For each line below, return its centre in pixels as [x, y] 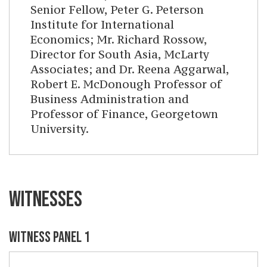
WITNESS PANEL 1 [49, 238]
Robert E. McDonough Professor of [126, 84]
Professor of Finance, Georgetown [124, 114]
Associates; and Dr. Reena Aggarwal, [130, 69]
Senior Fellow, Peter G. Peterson [117, 10]
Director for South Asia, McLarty [120, 55]
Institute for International [102, 25]
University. [60, 129]
